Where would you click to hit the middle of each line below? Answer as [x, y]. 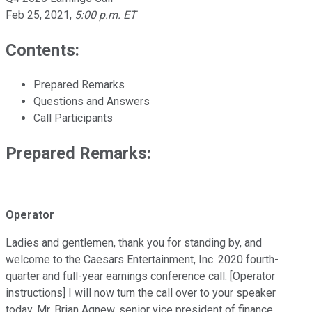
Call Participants [73, 118]
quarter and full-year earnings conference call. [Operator [140, 276]
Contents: [42, 50]
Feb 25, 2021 [38, 15]
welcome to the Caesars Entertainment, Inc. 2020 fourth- [142, 260]
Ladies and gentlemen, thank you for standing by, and [134, 243]
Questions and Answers [92, 101]
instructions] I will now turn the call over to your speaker [141, 293]
